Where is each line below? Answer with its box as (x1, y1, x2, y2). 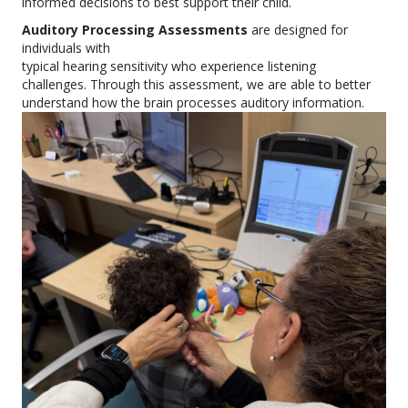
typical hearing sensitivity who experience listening (22, 57, 316, 76)
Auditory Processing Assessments (22, 21, 248, 39)
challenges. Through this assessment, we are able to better (22, 76, 371, 94)
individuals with (22, 39, 110, 57)
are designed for (248, 21, 348, 39)
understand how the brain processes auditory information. (22, 94, 368, 112)
